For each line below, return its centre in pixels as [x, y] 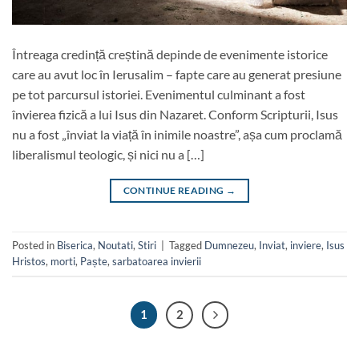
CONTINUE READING [174, 190]
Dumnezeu [229, 246]
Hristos [29, 262]
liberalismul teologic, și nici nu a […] [108, 154]
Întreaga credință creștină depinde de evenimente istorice [170, 54]
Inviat [272, 246]
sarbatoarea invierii [157, 262]
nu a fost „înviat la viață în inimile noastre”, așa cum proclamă [177, 134]
